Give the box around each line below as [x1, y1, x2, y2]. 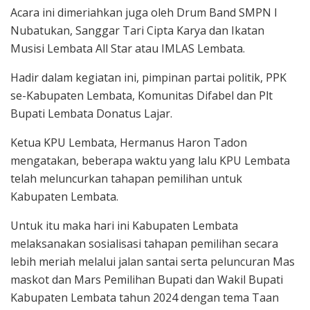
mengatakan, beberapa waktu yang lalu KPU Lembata [10, 152, 290, 168]
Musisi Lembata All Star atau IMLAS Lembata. [10, 40, 245, 56]
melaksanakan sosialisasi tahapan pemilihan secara [10, 235, 278, 251]
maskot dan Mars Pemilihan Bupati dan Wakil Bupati [10, 271, 283, 287]
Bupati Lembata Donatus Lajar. [10, 105, 172, 121]
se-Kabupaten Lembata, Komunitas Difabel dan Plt [10, 87, 273, 103]
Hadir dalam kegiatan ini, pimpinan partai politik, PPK [10, 69, 286, 85]
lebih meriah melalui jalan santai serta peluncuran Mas [10, 253, 295, 269]
